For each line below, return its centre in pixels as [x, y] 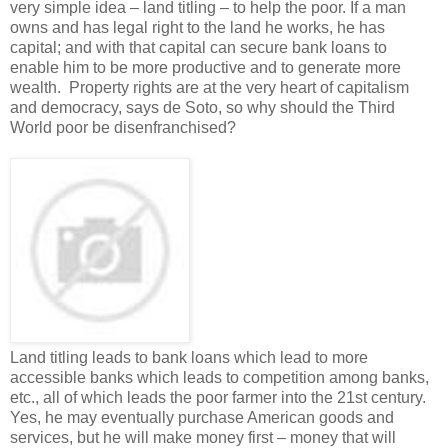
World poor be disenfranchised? [123, 127]
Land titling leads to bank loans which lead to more [189, 357]
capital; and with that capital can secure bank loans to [198, 47]
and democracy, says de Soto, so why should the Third [202, 107]
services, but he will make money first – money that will [203, 437]
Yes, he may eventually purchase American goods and [202, 417]
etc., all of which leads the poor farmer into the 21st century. [220, 397]
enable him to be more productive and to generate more [205, 67]
